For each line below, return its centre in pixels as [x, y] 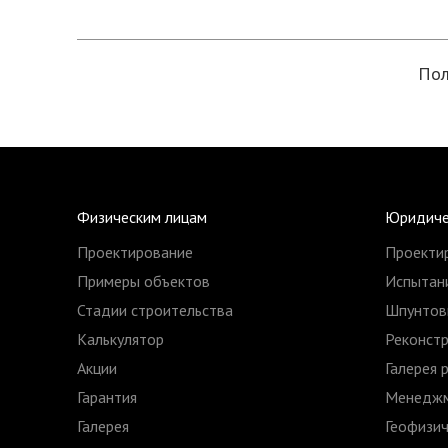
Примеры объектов [143, 281]
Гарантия [107, 397]
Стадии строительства [155, 310]
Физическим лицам [142, 217]
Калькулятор [120, 339]
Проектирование [135, 252]
